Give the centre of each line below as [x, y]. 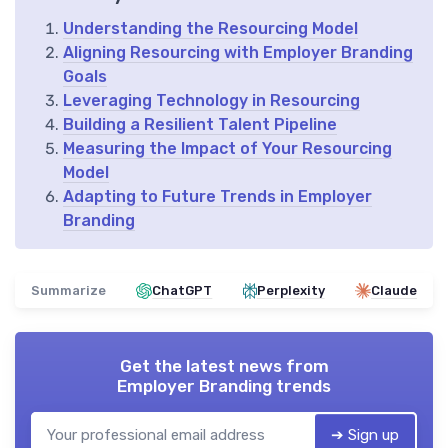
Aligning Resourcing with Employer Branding [238, 53]
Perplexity [290, 291]
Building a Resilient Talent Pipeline [200, 125]
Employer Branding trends [224, 386]
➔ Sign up [365, 435]
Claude [393, 291]
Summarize [68, 291]
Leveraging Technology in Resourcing [211, 101]
